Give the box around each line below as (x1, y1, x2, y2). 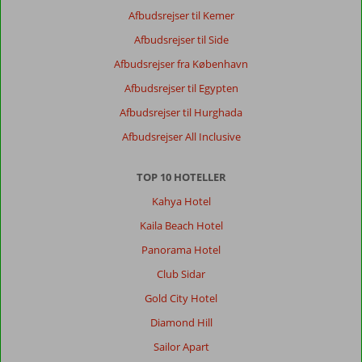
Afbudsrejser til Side (133, 32, 229, 47)
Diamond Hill (149, 314, 213, 330)
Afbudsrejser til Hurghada (120, 104, 242, 120)
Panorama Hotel (141, 242, 221, 257)
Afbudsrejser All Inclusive (121, 128, 241, 144)
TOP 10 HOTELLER (136, 169, 226, 184)
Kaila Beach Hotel (139, 217, 223, 233)
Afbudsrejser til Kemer (128, 7, 234, 23)
